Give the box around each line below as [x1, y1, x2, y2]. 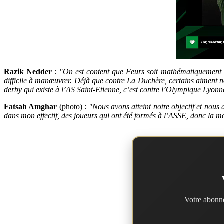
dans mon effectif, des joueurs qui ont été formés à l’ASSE [4, 111, 186, 120]
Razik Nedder [4, 67, 52, 76]
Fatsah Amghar [4, 102, 57, 111]
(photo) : [57, 102, 89, 111]
